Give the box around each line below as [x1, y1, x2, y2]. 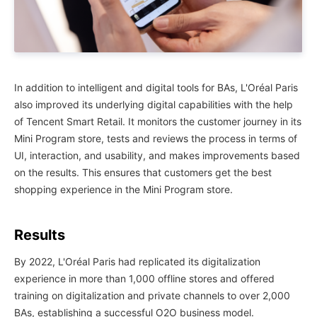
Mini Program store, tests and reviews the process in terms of [14, 132, 297, 144]
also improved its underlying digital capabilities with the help [14, 98, 293, 110]
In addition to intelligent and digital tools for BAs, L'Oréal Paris [14, 81, 298, 93]
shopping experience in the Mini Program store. [14, 183, 233, 195]
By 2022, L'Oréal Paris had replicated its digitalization [14, 255, 260, 267]
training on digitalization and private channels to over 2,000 [14, 289, 290, 301]
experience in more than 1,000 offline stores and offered [14, 272, 275, 284]
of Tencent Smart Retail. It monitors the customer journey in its [14, 115, 301, 127]
